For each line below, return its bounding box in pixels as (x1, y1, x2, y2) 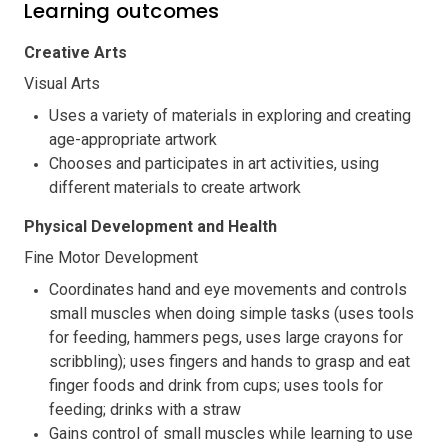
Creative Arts (24, 42, 127, 62)
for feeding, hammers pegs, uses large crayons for (49, 327, 403, 347)
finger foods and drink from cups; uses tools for (49, 375, 383, 395)
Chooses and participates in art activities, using (49, 153, 379, 173)
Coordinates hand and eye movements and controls (49, 279, 407, 299)
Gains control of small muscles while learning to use (49, 423, 413, 443)
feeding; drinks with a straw (49, 399, 241, 419)
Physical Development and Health (24, 216, 277, 236)
